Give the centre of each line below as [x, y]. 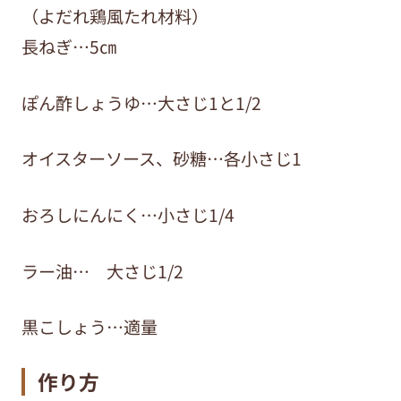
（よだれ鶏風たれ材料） [115, 17]
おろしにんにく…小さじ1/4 [128, 215]
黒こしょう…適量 [89, 327]
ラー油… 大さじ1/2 [102, 271]
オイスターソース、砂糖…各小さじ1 [161, 159]
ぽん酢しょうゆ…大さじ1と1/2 [141, 102]
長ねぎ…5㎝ [68, 47]
